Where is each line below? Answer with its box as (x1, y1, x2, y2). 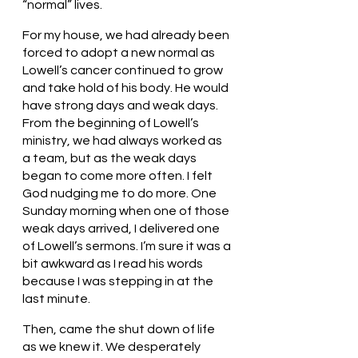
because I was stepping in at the (22, 274, 216, 288)
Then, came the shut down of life (22, 322, 217, 336)
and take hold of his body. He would (22, 81, 231, 94)
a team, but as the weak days (22, 151, 199, 165)
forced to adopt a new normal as (22, 46, 217, 59)
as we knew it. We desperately (22, 340, 203, 353)
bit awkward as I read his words (22, 257, 205, 270)
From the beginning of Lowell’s (22, 116, 201, 129)
